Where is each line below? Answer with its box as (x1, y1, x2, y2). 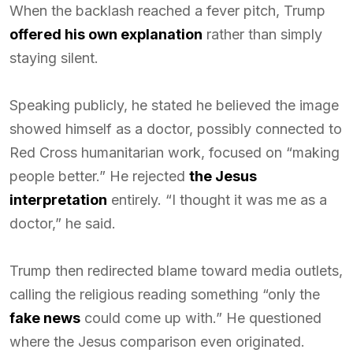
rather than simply (203, 26, 322, 43)
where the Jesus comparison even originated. (9, 333, 305, 350)
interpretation (9, 191, 107, 208)
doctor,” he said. (9, 215, 116, 232)
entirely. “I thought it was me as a (107, 191, 327, 208)
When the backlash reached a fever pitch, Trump (9, 2, 325, 19)
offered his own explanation (9, 26, 203, 43)
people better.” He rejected (9, 168, 189, 184)
